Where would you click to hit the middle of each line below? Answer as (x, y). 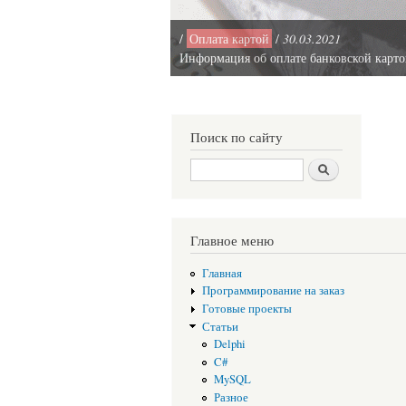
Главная (222, 273)
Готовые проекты (246, 309)
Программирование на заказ (273, 291)
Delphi (229, 344)
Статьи (220, 326)
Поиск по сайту (237, 137)
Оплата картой (229, 39)
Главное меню (232, 241)
